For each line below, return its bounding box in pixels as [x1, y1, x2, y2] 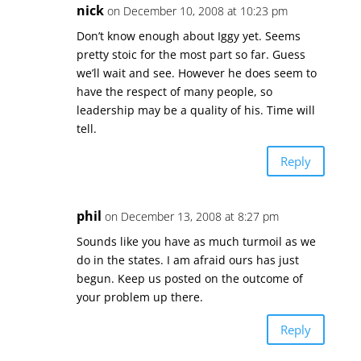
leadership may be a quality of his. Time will [76, 102, 315, 118]
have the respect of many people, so [76, 84, 272, 99]
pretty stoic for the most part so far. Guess [76, 47, 305, 62]
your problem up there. [76, 289, 203, 305]
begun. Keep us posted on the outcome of [76, 271, 303, 286]
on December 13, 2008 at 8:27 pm [104, 209, 279, 224]
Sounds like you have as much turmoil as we [76, 234, 316, 249]
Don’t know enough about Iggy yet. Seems [76, 28, 301, 44]
